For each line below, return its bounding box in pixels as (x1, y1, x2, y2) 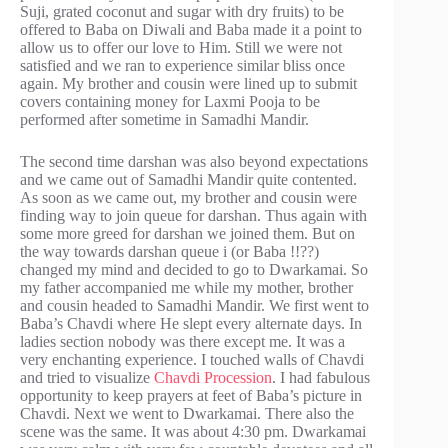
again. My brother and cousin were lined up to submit (20, 74, 357, 92)
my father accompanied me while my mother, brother (20, 278, 353, 296)
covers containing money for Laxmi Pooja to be (20, 92, 320, 110)
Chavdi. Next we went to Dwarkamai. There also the (20, 404, 354, 422)
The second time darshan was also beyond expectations (20, 152, 368, 170)
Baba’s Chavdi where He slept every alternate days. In (20, 314, 362, 332)
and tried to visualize (20, 368, 154, 386)
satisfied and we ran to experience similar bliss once (20, 56, 345, 74)
